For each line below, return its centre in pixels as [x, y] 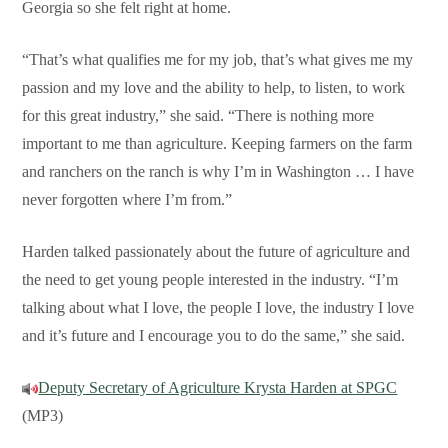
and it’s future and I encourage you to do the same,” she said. [214, 336]
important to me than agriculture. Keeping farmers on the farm [217, 144]
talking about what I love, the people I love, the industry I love [218, 308]
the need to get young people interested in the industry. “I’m [210, 280]
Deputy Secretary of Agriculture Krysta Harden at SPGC [218, 388]
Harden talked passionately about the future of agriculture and [216, 252]
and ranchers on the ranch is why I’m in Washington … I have [218, 172]
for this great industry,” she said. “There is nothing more [198, 116]
